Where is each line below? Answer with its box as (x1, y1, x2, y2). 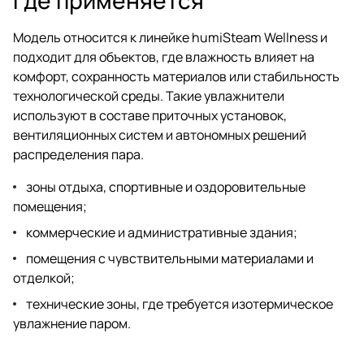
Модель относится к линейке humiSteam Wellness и (13, 28, 327, 46)
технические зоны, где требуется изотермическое (26, 294, 333, 313)
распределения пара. (13, 145, 144, 163)
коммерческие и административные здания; (26, 223, 297, 241)
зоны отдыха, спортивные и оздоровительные (26, 177, 305, 196)
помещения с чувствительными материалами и (26, 249, 314, 267)
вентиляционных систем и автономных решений (13, 125, 306, 144)
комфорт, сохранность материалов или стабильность (13, 67, 340, 85)
